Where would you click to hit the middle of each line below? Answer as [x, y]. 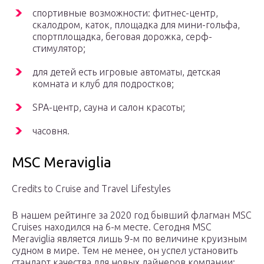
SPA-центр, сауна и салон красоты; [109, 108]
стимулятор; [59, 49]
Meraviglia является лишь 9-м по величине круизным [129, 239]
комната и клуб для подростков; [103, 84]
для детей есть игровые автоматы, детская [126, 72]
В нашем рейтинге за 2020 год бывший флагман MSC [132, 215]
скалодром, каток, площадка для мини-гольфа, [136, 25]
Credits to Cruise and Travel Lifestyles [91, 189]
